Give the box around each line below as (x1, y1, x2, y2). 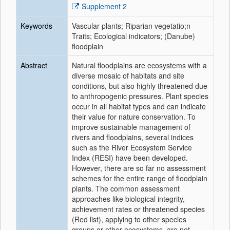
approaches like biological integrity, (72, 194, 185, 204)
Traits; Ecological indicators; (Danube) (72, 31, 195, 41)
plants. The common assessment (72, 183, 180, 194)
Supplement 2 (82, 1, 127, 11)
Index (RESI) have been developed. (72, 152, 188, 163)
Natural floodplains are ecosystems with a (72, 60, 207, 70)
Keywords (21, 21, 52, 31)
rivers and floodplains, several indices (72, 132, 194, 142)
